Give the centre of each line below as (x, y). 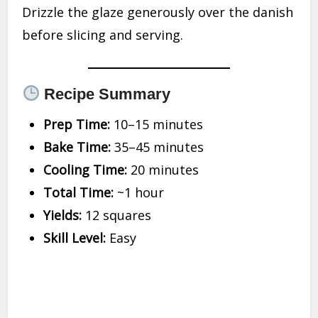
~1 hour (139, 193)
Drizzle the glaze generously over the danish (158, 12)
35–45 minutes (158, 147)
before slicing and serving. (103, 35)
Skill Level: (75, 238)
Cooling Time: (86, 170)
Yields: (63, 215)
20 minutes (163, 170)
